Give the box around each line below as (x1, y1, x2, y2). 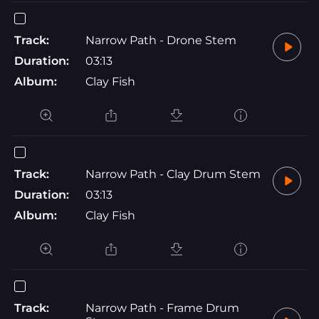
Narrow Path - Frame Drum (85, 300, 239, 315)
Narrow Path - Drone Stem (85, 33, 236, 47)
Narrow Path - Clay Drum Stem (85, 167, 261, 181)
